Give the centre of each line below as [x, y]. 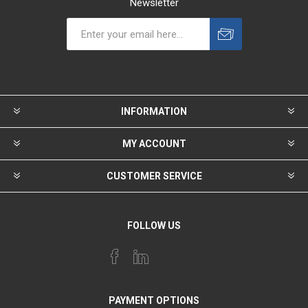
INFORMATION [154, 112]
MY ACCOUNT [154, 144]
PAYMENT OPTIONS [154, 301]
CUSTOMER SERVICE [154, 176]
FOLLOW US [154, 226]
